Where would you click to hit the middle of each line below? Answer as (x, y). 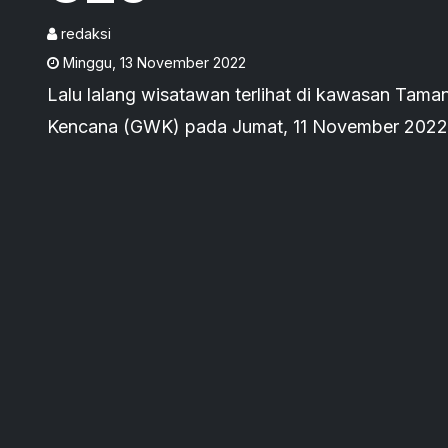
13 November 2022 (183, 63)
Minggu (87, 63)
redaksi (86, 34)
